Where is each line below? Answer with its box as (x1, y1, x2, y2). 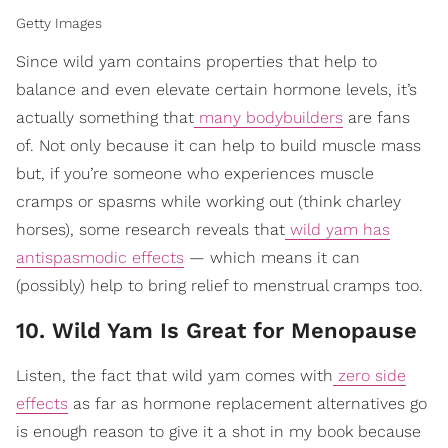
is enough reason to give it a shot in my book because (16, 422, 421, 442)
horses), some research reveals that (16, 220, 285, 240)
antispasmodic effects (16, 248, 184, 268)
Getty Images (16, 15, 102, 32)
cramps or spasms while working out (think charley (16, 192, 401, 212)
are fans (343, 108, 410, 128)
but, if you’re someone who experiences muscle (16, 164, 374, 184)
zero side (333, 366, 406, 386)
